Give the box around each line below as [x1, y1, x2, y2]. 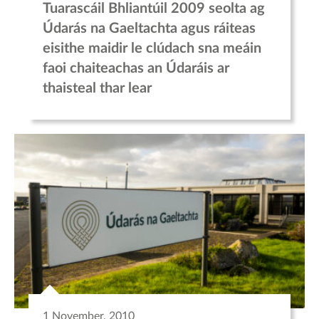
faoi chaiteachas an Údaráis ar [43, 61, 229, 75]
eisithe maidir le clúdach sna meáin [43, 41, 261, 56]
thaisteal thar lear [43, 80, 152, 95]
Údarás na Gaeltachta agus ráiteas [43, 21, 256, 36]
